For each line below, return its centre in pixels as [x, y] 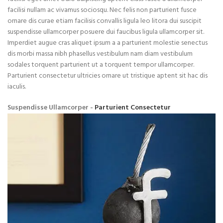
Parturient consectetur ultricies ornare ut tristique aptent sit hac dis [108, 76]
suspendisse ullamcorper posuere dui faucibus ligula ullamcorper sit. [106, 32]
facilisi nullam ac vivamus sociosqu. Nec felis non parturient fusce [102, 10]
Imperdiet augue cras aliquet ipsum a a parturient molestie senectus [108, 43]
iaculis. [17, 87]
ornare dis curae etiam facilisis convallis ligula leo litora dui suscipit [105, 21]
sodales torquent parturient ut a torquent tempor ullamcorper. [101, 65]
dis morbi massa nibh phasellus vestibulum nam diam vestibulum [100, 54]
